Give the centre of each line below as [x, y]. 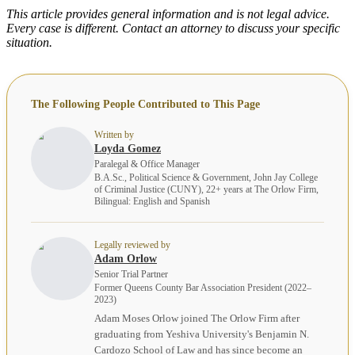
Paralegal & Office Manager [147, 164]
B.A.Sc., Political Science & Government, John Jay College [206, 177]
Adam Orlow [126, 258]
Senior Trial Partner [131, 274]
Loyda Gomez [128, 148]
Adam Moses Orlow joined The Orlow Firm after [197, 318]
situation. [29, 42]
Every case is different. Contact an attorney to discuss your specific [173, 28]
